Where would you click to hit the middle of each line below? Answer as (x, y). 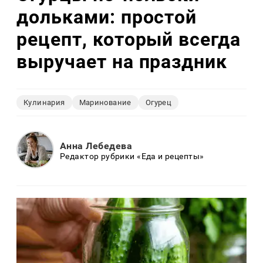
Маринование (105, 102)
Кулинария (44, 102)
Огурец (159, 102)
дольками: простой (107, 17)
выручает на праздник (122, 62)
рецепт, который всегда (129, 40)
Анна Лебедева (96, 146)
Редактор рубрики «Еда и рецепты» (132, 156)
